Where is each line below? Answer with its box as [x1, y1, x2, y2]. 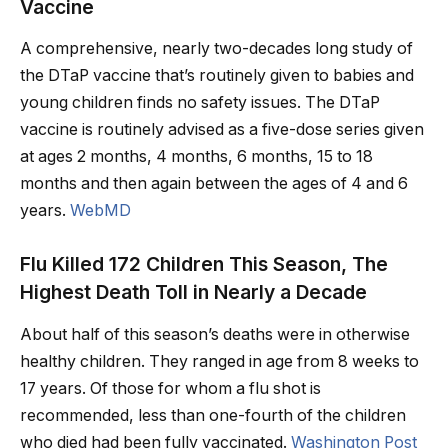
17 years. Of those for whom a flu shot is [20, 378, 321, 398]
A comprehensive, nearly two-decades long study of [20, 39, 413, 59]
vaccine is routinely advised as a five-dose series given [20, 120, 424, 140]
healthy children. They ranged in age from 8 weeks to [20, 351, 419, 371]
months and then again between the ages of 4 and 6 [20, 174, 408, 194]
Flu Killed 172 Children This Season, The [20, 252, 388, 277]
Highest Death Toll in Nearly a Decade [20, 280, 367, 305]
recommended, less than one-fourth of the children [20, 405, 406, 425]
